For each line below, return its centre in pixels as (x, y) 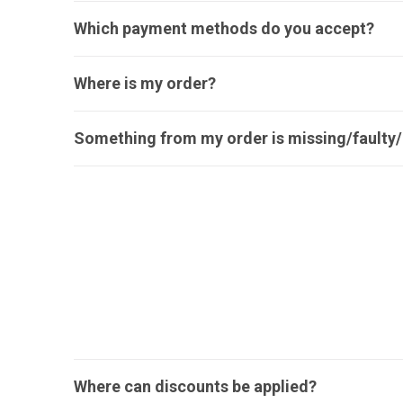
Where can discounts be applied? (195, 386)
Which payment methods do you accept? (224, 28)
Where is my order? (145, 83)
